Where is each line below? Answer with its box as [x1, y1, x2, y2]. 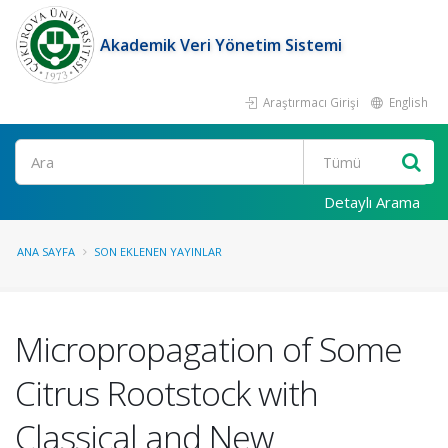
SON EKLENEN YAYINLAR [94, 244, 222, 259]
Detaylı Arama [324, 192, 420, 212]
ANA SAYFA [17, 244, 75, 259]
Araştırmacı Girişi [260, 94, 359, 110]
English [386, 94, 428, 110]
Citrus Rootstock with [15, 370, 318, 416]
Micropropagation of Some [15, 326, 402, 372]
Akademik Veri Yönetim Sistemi [100, 34, 342, 56]
